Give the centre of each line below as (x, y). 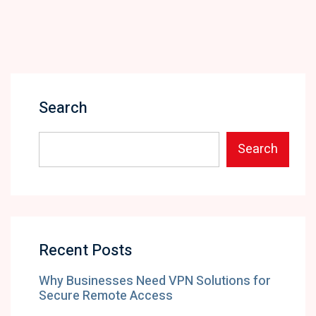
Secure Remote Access (106, 296)
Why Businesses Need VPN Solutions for (155, 281)
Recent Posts (85, 250)
